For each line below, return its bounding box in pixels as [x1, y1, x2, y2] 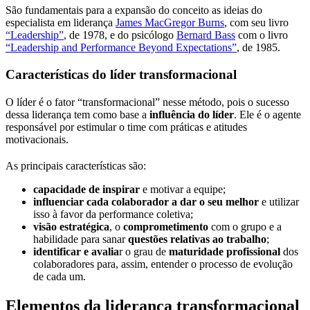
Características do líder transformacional [6, 66, 237, 82]
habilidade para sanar [33, 232, 128, 245]
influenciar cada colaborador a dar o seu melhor [33, 195, 259, 208]
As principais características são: [6, 159, 146, 172]
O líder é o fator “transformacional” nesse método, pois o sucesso [6, 95, 289, 108]
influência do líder [147, 108, 234, 120]
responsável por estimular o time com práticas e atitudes [6, 120, 247, 133]
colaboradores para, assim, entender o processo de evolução [33, 257, 293, 270]
